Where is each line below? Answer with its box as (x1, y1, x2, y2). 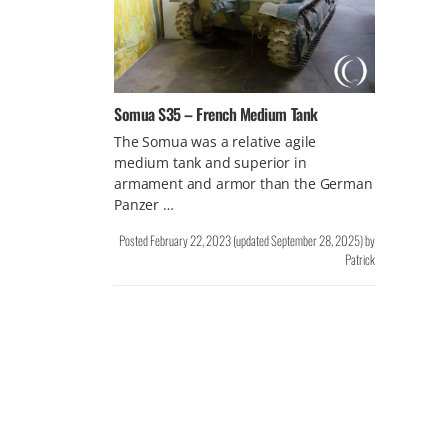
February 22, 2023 (149, 230, 231, 250)
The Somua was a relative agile (114, 131, 317, 151)
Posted (118, 230, 150, 250)
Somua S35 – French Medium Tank (114, 101, 318, 126)
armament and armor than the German (114, 173, 373, 193)
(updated (230, 230, 271, 250)
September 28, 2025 (270, 230, 360, 250)
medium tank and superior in (114, 152, 307, 172)
